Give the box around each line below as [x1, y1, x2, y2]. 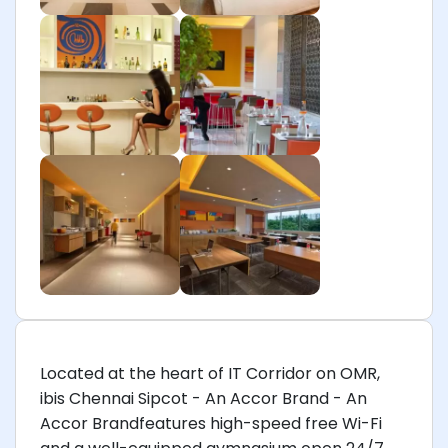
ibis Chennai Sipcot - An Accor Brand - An [40, 387, 367, 410]
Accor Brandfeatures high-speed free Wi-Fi [40, 412, 382, 435]
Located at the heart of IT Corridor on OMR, [40, 362, 380, 385]
